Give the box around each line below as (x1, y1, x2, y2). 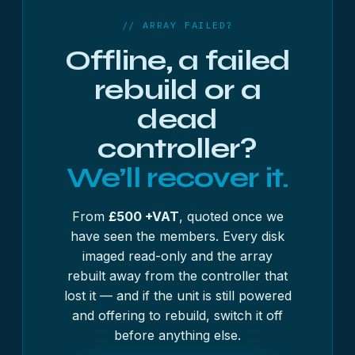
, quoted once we (178, 208, 284, 224)
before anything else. (114, 327, 241, 343)
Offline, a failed (64, 44, 291, 78)
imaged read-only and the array (82, 248, 273, 264)
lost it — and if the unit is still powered (63, 288, 292, 303)
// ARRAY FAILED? (121, 19, 234, 31)
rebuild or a (94, 73, 261, 107)
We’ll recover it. (66, 161, 289, 195)
